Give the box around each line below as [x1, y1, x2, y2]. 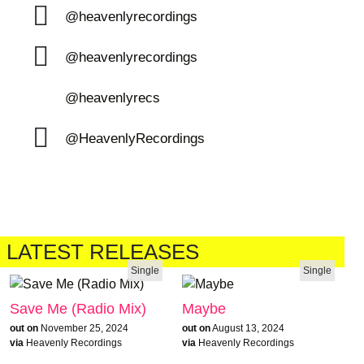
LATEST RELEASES [6, 240, 199, 263]
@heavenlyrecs [64, 89, 160, 106]
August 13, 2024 [212, 322, 284, 334]
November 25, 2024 [41, 322, 128, 334]
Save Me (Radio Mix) [10, 300, 146, 317]
